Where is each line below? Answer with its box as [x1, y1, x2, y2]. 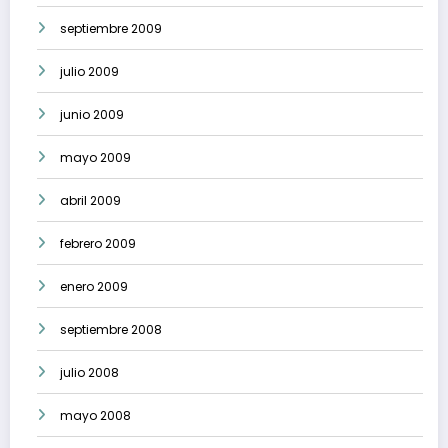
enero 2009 [60, 278, 128, 296]
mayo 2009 [60, 149, 131, 167]
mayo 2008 [60, 407, 131, 425]
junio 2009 [60, 106, 124, 124]
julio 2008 [60, 364, 119, 382]
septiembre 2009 [60, 20, 162, 38]
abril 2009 [60, 192, 121, 210]
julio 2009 [60, 63, 119, 81]
